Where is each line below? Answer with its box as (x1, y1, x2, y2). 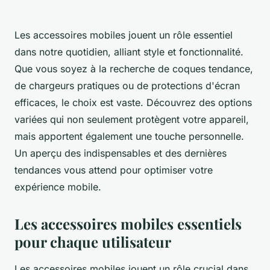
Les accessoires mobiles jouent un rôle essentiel (14, 29, 233, 42)
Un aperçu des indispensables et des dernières (14, 147, 227, 160)
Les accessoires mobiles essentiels (14, 214, 242, 234)
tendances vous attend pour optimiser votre (14, 164, 213, 177)
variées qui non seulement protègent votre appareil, (14, 113, 249, 126)
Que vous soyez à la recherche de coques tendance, (14, 63, 253, 75)
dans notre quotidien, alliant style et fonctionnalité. (14, 46, 243, 58)
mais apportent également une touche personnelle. (14, 130, 244, 143)
